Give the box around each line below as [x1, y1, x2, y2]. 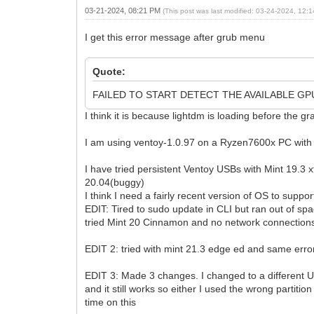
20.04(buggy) [85, 176, 145, 188]
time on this [85, 296, 137, 308]
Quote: [93, 65, 126, 77]
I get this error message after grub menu [85, 31, 266, 43]
